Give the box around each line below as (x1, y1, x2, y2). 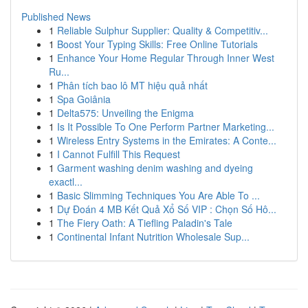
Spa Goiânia (57, 92, 111, 106)
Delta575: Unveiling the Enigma (57, 106, 194, 120)
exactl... (49, 175, 82, 188)
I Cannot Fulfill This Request (57, 147, 180, 161)
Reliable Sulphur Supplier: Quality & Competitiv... (57, 23, 268, 37)
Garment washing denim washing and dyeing (57, 161, 253, 175)
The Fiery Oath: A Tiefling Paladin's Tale (57, 216, 232, 230)
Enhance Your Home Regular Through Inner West (57, 51, 274, 65)
